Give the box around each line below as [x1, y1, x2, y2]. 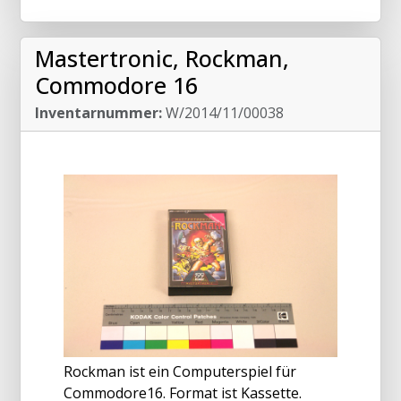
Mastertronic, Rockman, [35, 42, 289, 73]
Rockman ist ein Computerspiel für [64, 361, 296, 381]
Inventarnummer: [35, 102, 162, 123]
